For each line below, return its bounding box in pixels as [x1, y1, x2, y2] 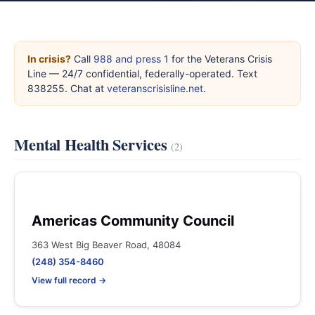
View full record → [32, 275, 106, 285]
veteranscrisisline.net [107, 82, 203, 94]
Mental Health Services [14, 133, 172, 156]
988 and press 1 [94, 53, 169, 65]
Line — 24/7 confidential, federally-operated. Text [27, 67, 257, 79]
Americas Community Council [32, 212, 234, 229]
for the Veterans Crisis [169, 53, 272, 65]
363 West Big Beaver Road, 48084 [32, 239, 181, 250]
